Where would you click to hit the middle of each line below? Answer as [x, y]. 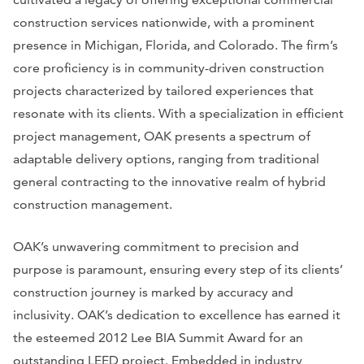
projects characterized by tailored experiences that [163, 90]
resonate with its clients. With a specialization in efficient [178, 113]
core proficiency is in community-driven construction [169, 67]
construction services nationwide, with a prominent [164, 22]
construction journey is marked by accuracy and [153, 292]
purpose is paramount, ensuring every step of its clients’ [178, 269]
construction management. [93, 204]
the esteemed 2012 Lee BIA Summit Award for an [158, 337]
